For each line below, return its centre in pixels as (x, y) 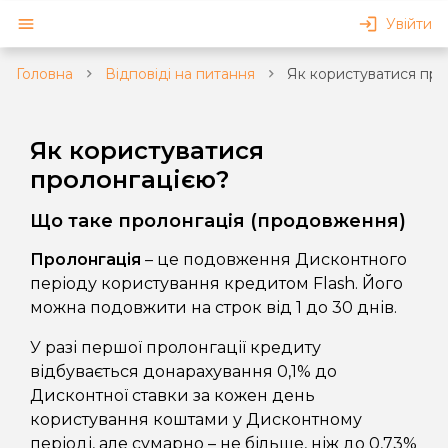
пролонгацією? (129, 180)
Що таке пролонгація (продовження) (218, 221)
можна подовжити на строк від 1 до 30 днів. (215, 308)
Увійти (409, 24)
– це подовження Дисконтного (274, 260)
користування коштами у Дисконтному (196, 420)
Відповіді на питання (180, 74)
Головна (44, 74)
